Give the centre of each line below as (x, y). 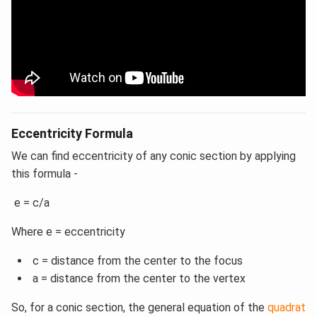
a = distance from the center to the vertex (137, 279)
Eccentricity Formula (72, 134)
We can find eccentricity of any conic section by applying (154, 156)
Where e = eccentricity (68, 232)
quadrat (287, 308)
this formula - (45, 174)
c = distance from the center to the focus (136, 261)
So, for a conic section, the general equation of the (139, 308)
